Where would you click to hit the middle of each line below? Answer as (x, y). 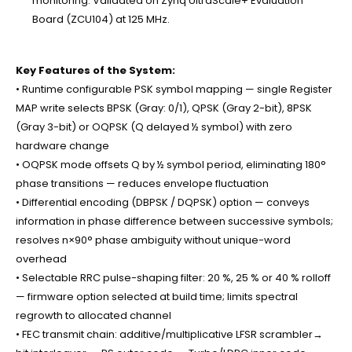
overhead (41, 259)
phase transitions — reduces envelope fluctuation (142, 184)
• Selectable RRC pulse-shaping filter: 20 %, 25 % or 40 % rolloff (173, 278)
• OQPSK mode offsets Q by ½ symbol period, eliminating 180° (171, 165)
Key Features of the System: (95, 71)
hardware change (62, 146)
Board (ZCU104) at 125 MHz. (101, 19)
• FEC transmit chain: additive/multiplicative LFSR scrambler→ (169, 335)
